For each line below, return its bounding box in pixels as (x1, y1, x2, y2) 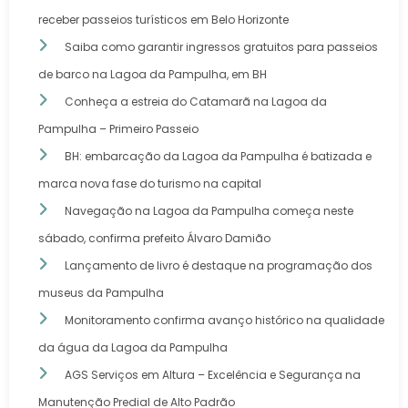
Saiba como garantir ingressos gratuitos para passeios (65, 39, 378, 56)
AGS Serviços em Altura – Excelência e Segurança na (65, 367, 361, 383)
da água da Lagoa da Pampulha (38, 340, 228, 356)
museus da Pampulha (38, 285, 164, 301)
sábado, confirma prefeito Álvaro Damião (38, 230, 270, 247)
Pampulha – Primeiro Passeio (38, 121, 199, 138)
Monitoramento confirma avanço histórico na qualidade (65, 312, 384, 329)
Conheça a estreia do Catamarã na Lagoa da (65, 94, 327, 110)
